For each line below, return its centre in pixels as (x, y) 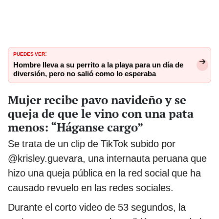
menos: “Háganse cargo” (76, 127)
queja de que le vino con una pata (101, 114)
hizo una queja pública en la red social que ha (104, 173)
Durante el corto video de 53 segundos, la (97, 208)
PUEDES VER (29, 54)
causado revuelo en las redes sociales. (91, 188)
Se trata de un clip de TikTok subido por (92, 144)
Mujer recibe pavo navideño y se (97, 100)
